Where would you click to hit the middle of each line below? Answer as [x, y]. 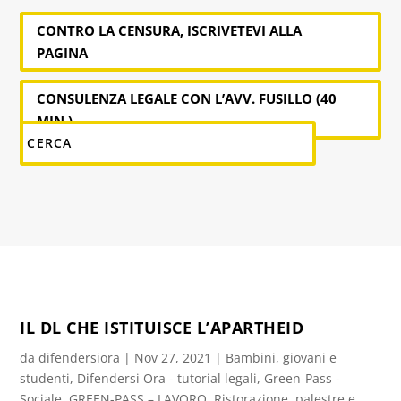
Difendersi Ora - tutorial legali [167, 378]
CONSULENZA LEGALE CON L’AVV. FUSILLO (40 [187, 98]
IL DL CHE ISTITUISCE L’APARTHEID [162, 327]
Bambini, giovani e [282, 357]
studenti [45, 378]
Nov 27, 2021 [173, 357]
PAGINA [63, 52]
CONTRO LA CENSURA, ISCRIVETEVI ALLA [170, 30]
